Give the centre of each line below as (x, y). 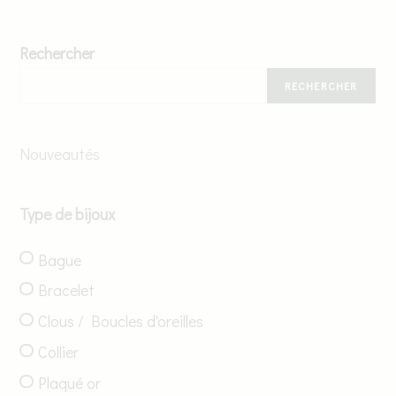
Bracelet (67, 290)
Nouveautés (60, 153)
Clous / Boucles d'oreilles (121, 320)
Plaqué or (70, 382)
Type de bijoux (68, 213)
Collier (59, 351)
